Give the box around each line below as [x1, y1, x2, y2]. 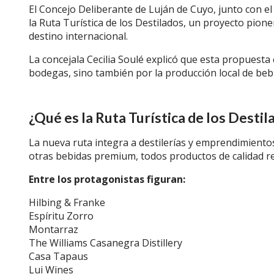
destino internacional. [29, 29, 128, 43]
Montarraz [29, 223, 78, 236]
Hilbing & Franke [29, 196, 105, 209]
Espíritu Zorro [29, 209, 94, 223]
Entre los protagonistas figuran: [29, 172, 185, 186]
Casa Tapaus [29, 250, 88, 263]
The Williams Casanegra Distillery [29, 236, 182, 250]
